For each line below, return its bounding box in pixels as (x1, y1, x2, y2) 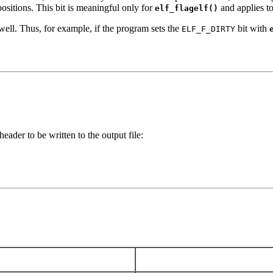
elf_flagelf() (155, 4, 218, 13)
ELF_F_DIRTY (182, 24, 235, 34)
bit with (235, 23, 269, 34)
